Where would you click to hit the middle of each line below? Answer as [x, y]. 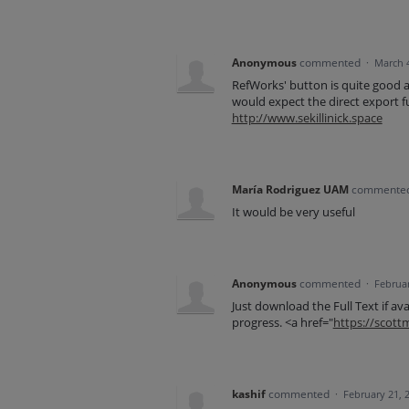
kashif [248, 394]
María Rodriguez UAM [290, 190]
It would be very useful [293, 212]
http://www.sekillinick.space [307, 118]
